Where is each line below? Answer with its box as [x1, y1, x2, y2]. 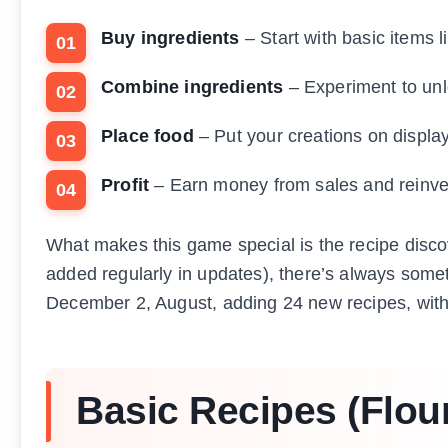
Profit [101, 175, 150, 196]
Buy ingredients [101, 28, 240, 49]
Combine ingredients [101, 77, 284, 98]
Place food [101, 126, 194, 147]
